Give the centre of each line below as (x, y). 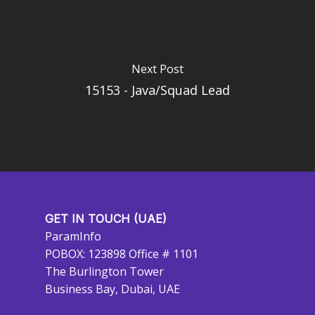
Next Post (157, 69)
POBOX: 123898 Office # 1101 (122, 254)
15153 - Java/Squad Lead (157, 90)
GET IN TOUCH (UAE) (106, 219)
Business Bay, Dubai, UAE (112, 289)
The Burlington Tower (104, 271)
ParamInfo (73, 236)
